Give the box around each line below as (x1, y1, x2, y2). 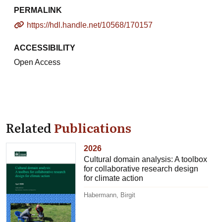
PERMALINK (14, 6, 62, 15)
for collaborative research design (84, 165, 199, 173)
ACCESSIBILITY (14, 44, 75, 53)
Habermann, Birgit (84, 191, 136, 199)
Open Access (14, 58, 60, 67)
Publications (54, 118, 131, 137)
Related (6, 118, 54, 137)
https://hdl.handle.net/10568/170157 (27, 21, 153, 30)
